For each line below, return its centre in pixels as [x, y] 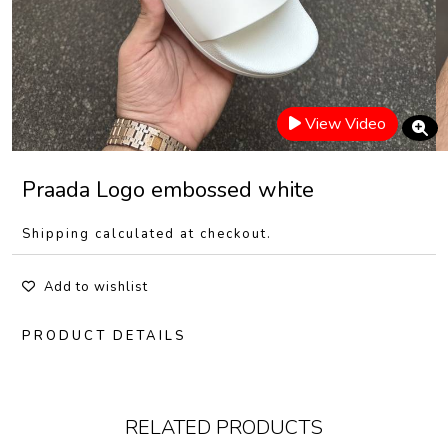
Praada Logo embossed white [168, 190]
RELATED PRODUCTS [224, 427]
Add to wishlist [96, 287]
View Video [345, 124]
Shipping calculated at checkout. [147, 234]
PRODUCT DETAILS [104, 336]
